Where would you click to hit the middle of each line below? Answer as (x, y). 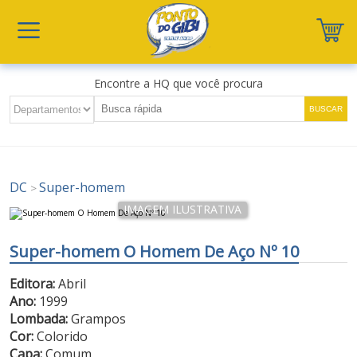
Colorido (61, 336)
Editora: (33, 284)
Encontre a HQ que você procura (178, 83)
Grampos (97, 319)
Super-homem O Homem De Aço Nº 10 (155, 251)
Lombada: (39, 319)
